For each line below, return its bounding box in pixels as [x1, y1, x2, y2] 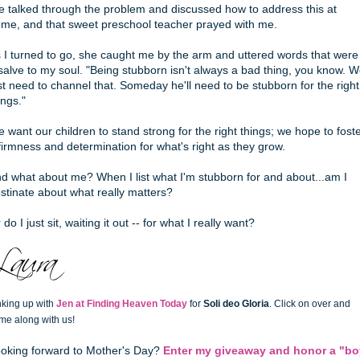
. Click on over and [269, 298, 350, 309]
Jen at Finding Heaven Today [56, 298, 187, 309]
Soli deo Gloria [203, 298, 269, 309]
